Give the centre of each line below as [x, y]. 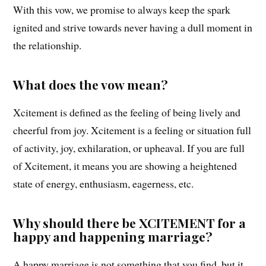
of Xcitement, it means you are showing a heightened [125, 166]
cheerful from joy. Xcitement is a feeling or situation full [132, 130]
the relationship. [47, 45]
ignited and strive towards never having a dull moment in [133, 28]
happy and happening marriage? [113, 237]
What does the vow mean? [91, 85]
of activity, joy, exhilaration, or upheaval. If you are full [129, 148]
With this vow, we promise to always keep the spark [122, 10]
